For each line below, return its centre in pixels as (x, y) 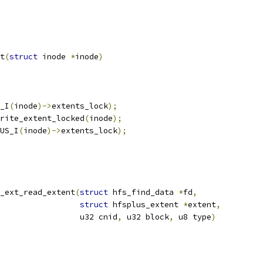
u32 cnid (89, 217)
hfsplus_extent (146, 205)
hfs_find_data (143, 192)
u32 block (146, 217)
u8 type (193, 217)
